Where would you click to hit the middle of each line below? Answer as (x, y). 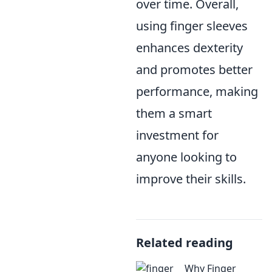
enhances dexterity (189, 48)
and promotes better (194, 70)
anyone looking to (186, 157)
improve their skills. (191, 179)
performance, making (197, 92)
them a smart (174, 114)
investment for (177, 135)
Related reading (185, 243)
